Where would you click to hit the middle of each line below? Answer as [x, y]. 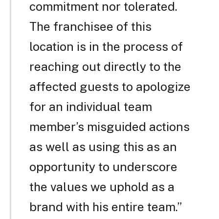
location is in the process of [106, 46]
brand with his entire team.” [105, 207]
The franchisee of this [90, 26]
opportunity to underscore [103, 167]
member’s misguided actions [109, 127]
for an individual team [90, 107]
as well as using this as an [103, 147]
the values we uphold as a [102, 187]
